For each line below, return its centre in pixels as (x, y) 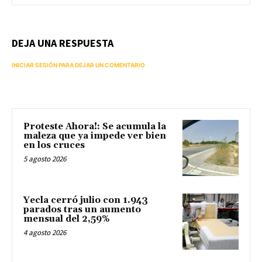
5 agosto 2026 (45, 159)
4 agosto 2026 (45, 232)
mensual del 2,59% (67, 219)
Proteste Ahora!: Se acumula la (95, 127)
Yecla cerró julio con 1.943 (86, 200)
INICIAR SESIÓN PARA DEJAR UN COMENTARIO (78, 65)
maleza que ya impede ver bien (95, 136)
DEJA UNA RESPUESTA (63, 43)
